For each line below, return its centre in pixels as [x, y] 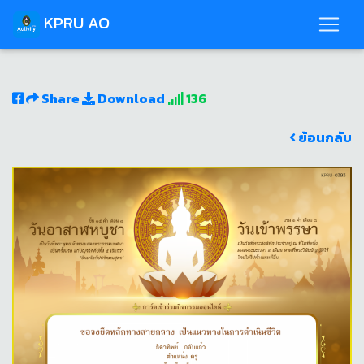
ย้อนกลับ [324, 137]
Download [130, 98]
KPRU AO [77, 23]
